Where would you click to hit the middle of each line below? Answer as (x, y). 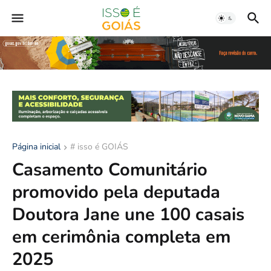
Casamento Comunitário (110, 169)
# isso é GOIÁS (99, 146)
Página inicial (36, 146)
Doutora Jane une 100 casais (128, 214)
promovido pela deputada (116, 192)
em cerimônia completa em (121, 237)
